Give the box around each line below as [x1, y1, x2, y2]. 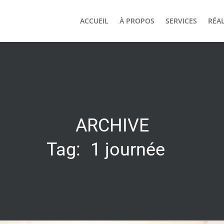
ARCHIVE [75, 114, 149, 136]
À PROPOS [119, 16, 154, 25]
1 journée [90, 138, 165, 160]
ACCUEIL [79, 16, 108, 25]
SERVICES [165, 16, 197, 25]
